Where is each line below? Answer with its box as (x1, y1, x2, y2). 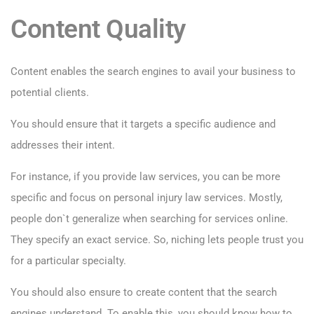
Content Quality (11, 13, 186, 45)
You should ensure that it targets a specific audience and (11, 118, 275, 131)
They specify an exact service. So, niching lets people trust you (11, 233, 303, 247)
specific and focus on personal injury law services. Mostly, (11, 191, 282, 205)
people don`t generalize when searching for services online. (11, 212, 288, 226)
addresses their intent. (11, 139, 115, 152)
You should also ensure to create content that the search (11, 286, 277, 299)
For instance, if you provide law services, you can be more (11, 170, 280, 184)
